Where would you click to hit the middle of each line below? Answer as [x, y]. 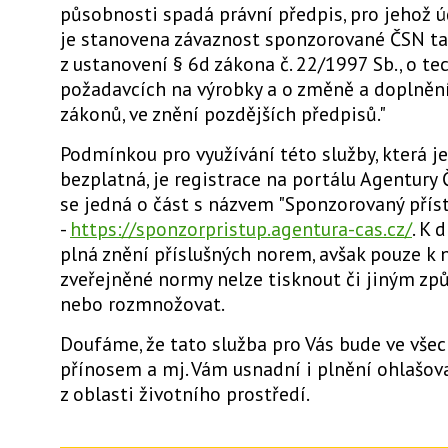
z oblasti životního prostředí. [185, 393]
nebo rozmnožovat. [142, 303]
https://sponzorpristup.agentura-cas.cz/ [241, 228]
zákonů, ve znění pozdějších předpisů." [223, 113]
